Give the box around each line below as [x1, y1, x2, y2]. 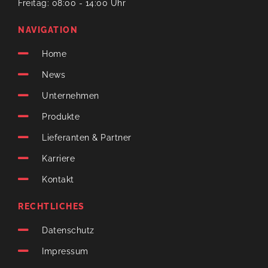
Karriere [42, 153, 75, 163]
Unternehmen [42, 90, 99, 100]
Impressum [42, 246, 89, 256]
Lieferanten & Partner [42, 132, 132, 142]
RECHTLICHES [18, 202, 85, 212]
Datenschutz [42, 225, 95, 235]
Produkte [42, 111, 80, 121]
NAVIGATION [18, 25, 78, 35]
